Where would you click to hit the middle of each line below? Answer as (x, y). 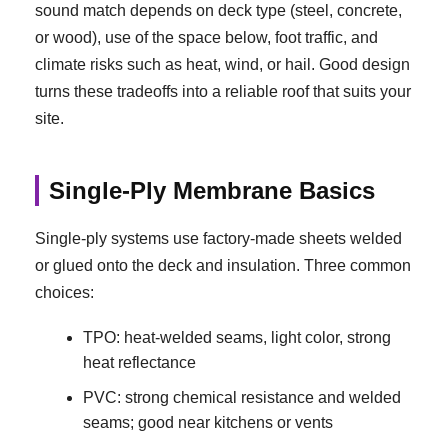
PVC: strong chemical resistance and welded (242, 397)
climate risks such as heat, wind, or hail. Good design (222, 64)
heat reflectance (139, 363)
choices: (64, 293)
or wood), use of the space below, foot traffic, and (206, 37)
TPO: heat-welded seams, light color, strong (237, 338)
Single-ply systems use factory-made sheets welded (218, 239)
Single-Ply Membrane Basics (212, 190)
